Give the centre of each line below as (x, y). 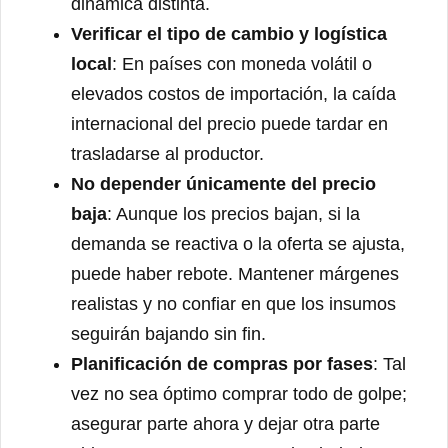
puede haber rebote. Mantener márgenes (235, 273)
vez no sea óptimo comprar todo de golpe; (239, 393)
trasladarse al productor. (167, 153)
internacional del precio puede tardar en (229, 123)
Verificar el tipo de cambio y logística (229, 33)
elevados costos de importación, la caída (233, 93)
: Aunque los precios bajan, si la (233, 213)
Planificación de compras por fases (222, 363)
